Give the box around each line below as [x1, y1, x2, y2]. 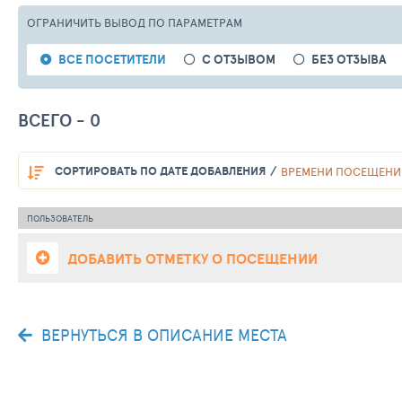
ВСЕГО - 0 [18, 108, 100, 133]
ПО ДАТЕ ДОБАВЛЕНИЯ [137, 162, 266, 180]
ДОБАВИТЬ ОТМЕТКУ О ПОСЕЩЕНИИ [67, 247, 318, 269]
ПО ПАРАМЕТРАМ [148, 14, 242, 31]
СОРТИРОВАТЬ [55, 162, 137, 180]
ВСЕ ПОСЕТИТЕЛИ [58, 50, 166, 68]
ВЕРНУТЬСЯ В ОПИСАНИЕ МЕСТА [41, 323, 287, 346]
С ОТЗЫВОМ [202, 50, 275, 68]
